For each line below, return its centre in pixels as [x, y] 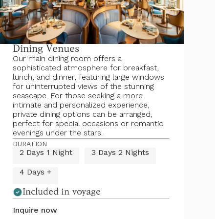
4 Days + [35, 172]
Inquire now [35, 210]
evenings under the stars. [58, 133]
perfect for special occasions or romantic [88, 123]
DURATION [30, 144]
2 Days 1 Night [46, 152]
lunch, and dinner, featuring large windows [88, 77]
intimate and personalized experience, [81, 105]
